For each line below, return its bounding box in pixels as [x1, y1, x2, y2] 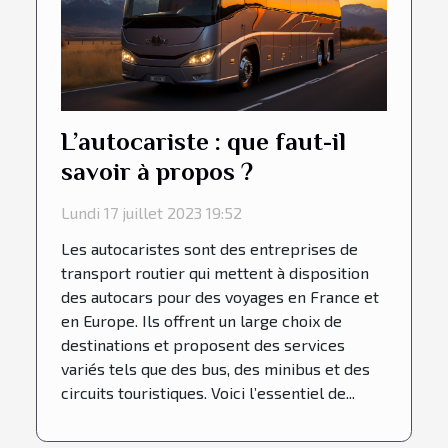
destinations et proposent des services [61, 334, 345, 354]
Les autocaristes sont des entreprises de [61, 238, 358, 258]
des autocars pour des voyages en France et [61, 286, 379, 306]
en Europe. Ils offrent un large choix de [61, 310, 342, 330]
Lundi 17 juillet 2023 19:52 [61, 202, 242, 222]
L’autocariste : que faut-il [61, 126, 346, 156]
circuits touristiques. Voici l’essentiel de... [61, 382, 355, 402]
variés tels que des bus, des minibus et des [61, 358, 370, 378]
